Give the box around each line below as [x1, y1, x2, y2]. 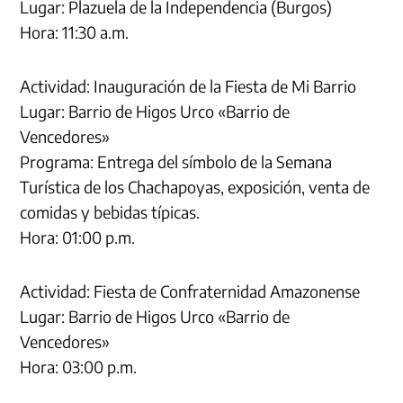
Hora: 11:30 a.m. [20, 21, 130, 42]
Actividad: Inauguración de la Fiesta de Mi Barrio [20, 75, 357, 96]
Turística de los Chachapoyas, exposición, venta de [20, 175, 371, 197]
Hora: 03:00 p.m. [20, 355, 138, 377]
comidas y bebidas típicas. [20, 201, 201, 222]
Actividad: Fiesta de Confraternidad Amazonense [20, 280, 361, 301]
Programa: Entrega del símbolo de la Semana [20, 150, 333, 172]
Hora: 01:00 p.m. [20, 226, 136, 247]
